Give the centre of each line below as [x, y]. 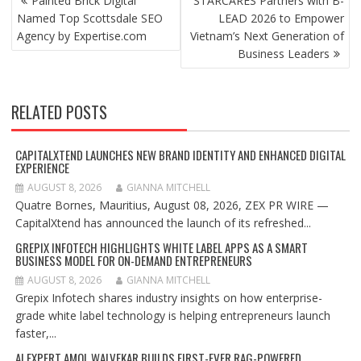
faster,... [35, 334]
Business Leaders [284, 54]
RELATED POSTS [59, 112]
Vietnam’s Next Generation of [268, 36]
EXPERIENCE [42, 168]
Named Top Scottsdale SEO [89, 19]
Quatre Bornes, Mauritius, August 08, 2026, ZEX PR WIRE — [172, 205]
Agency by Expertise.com [81, 36]
